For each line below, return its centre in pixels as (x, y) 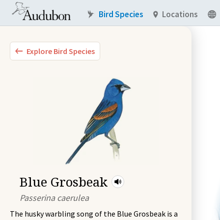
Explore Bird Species (61, 51)
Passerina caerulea (54, 198)
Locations (180, 14)
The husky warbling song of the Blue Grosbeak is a (94, 214)
